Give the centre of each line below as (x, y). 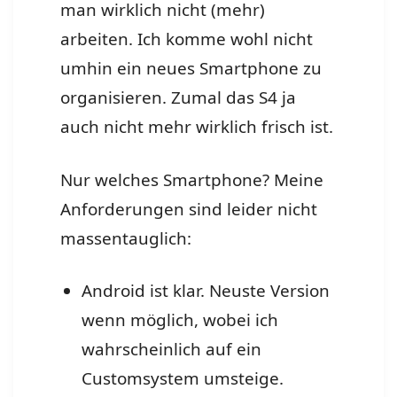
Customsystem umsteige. (182, 379)
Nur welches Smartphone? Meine (192, 179)
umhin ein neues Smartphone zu (191, 69)
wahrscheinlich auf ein (171, 350)
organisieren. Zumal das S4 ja (179, 98)
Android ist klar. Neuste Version (205, 291)
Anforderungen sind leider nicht (189, 209)
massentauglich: (126, 238)
